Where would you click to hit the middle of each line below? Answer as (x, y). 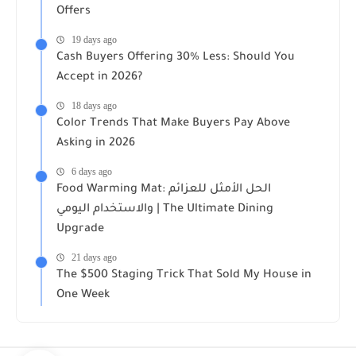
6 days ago (92, 171)
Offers (74, 12)
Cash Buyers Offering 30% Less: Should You (176, 58)
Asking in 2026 (96, 143)
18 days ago (94, 105)
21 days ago (94, 257)
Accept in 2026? (99, 77)
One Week (83, 295)
